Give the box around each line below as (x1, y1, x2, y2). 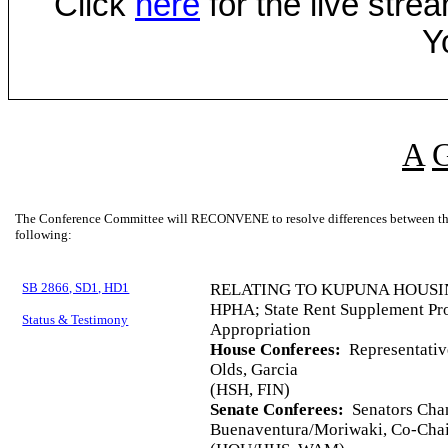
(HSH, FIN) (210, 380, 291, 400)
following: (15, 227, 73, 243)
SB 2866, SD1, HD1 (22, 280, 130, 296)
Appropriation (210, 320, 312, 340)
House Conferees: (210, 340, 342, 360)
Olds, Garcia (210, 360, 299, 380)
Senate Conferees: (210, 400, 345, 420)
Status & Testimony (22, 312, 129, 328)
